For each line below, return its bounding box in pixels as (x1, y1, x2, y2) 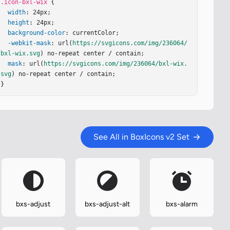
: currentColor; (65, 29, 120, 37)
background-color (8, 29, 66, 37)
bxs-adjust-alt (85, 200, 130, 209)
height (8, 19, 30, 27)
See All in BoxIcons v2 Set (93, 132, 189, 142)
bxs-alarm (165, 200, 198, 209)
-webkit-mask (8, 40, 51, 47)
